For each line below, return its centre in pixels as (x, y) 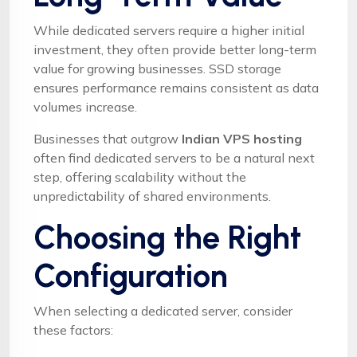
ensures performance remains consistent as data (176, 87)
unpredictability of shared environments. (152, 196)
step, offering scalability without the (140, 177)
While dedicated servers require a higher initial (169, 30)
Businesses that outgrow (108, 138)
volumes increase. (85, 106)
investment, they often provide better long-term (175, 49)
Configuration (131, 275)
